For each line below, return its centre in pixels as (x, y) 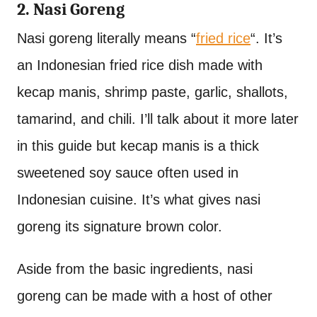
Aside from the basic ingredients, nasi (135, 269)
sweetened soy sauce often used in (128, 172)
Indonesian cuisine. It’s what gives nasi (139, 199)
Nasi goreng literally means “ (106, 38)
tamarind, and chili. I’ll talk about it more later (158, 119)
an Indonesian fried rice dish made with (140, 65)
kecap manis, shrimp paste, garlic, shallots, (152, 92)
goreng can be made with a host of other (145, 295)
